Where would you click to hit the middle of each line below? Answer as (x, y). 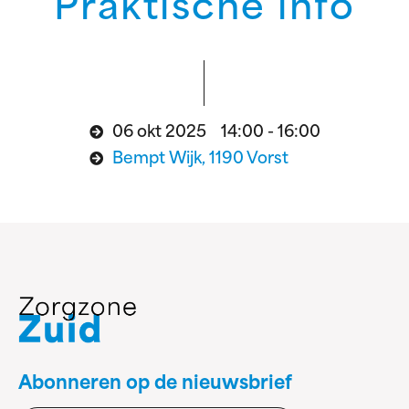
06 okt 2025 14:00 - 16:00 (216, 132)
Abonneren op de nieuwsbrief (155, 385)
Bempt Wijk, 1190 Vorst (200, 159)
